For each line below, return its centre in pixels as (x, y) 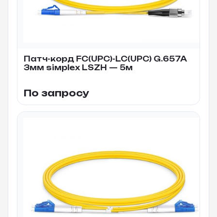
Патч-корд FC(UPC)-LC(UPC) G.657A (106, 59)
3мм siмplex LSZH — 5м (78, 67)
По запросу (57, 93)
